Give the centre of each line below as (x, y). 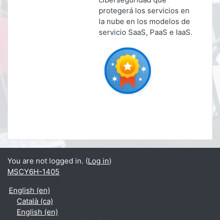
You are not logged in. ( (48, 161)
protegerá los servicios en (144, 11)
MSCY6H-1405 (33, 172)
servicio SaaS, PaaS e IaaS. (146, 32)
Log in (98, 161)
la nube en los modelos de (144, 21)
